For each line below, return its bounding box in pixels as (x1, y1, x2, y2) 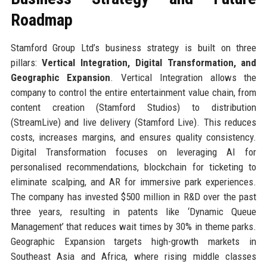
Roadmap (10, 10, 73, 30)
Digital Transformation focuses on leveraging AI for (10, 145, 257, 158)
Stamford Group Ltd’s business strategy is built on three (10, 41, 257, 54)
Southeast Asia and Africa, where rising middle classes (10, 250, 257, 262)
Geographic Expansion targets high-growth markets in (10, 235, 257, 247)
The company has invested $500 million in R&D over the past (10, 190, 257, 203)
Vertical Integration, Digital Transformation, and (42, 56, 257, 69)
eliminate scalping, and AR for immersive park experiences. (10, 175, 257, 188)
